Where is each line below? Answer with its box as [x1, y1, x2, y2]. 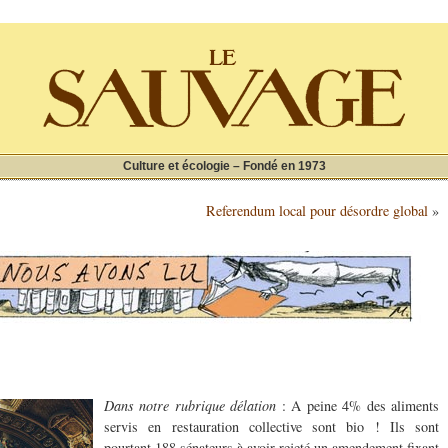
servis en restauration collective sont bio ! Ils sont [104, 417, 439, 437]
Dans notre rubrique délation [104, 396, 277, 416]
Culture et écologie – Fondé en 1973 [122, 159, 326, 173]
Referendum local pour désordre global [206, 201, 428, 220]
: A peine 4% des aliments [276, 396, 440, 416]
